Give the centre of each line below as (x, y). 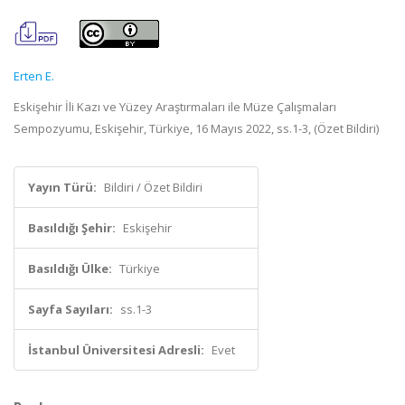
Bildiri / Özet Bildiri (153, 187)
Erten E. (34, 76)
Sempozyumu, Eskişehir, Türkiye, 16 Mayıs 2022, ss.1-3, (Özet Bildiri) (196, 128)
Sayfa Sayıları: (71, 309)
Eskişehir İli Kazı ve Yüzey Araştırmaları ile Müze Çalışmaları (175, 107)
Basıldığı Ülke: (70, 268)
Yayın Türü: (62, 187)
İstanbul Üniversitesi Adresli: (116, 350)
